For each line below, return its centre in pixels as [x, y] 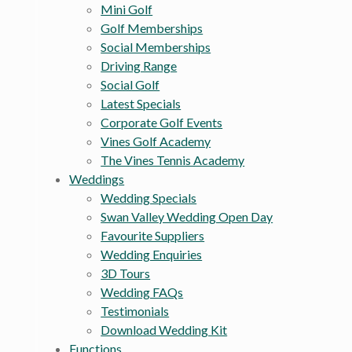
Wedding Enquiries [152, 255]
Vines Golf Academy [156, 141]
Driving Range [139, 66]
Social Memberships [156, 47]
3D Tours [126, 273]
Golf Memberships [152, 28]
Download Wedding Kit [164, 330]
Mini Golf [127, 9]
